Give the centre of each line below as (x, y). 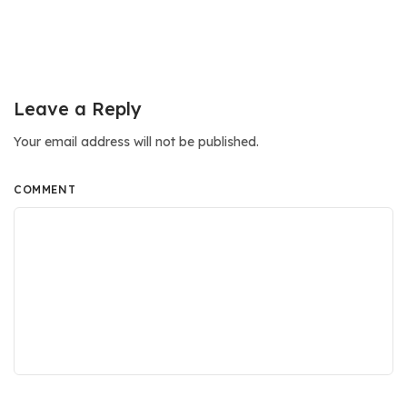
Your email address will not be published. (137, 141)
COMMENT (45, 189)
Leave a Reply (78, 108)
